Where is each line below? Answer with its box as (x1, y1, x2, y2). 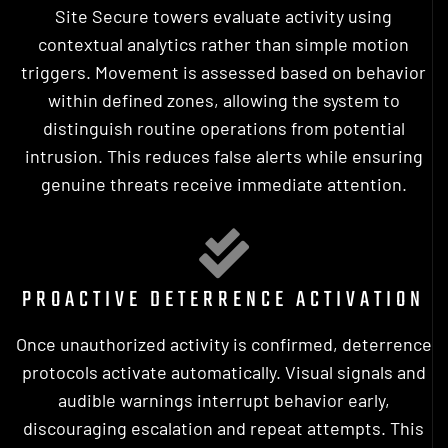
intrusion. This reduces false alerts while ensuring (24, 144, 423, 167)
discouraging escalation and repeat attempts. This (23, 416, 424, 439)
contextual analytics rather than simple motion (38, 32, 409, 55)
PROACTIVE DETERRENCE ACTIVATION (22, 282, 425, 317)
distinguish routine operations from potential (42, 116, 405, 139)
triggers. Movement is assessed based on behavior (21, 60, 426, 83)
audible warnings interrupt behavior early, (57, 388, 390, 411)
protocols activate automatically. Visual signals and (21, 360, 426, 383)
